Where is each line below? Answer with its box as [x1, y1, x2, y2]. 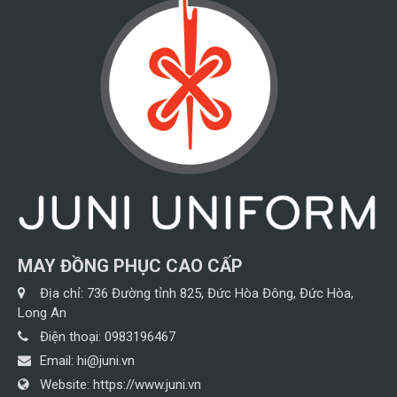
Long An [18, 304, 66, 321]
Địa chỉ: [40, 284, 87, 301]
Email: [40, 352, 77, 369]
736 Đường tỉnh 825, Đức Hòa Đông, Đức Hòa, [87, 284, 354, 301]
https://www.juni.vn [93, 376, 201, 393]
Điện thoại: [40, 328, 105, 345]
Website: [40, 376, 93, 393]
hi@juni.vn [77, 352, 135, 369]
